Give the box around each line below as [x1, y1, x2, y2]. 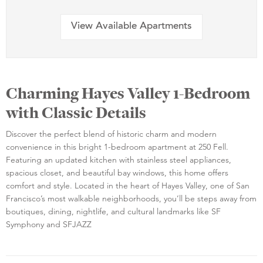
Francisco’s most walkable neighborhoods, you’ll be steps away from [6, 193, 257, 204]
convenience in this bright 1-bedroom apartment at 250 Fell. [6, 141, 228, 152]
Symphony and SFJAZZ [6, 218, 92, 230]
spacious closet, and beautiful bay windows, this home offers [6, 167, 228, 178]
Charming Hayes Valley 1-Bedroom [6, 82, 250, 104]
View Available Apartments [71, 22, 192, 32]
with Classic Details [6, 102, 146, 123]
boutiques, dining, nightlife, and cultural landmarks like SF [6, 205, 221, 217]
